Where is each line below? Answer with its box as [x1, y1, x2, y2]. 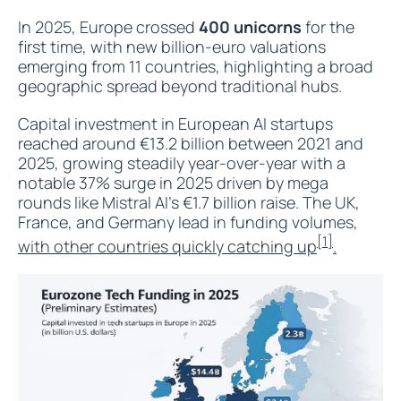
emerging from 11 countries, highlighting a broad [18, 55, 373, 77]
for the [302, 16, 354, 38]
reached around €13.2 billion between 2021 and [18, 132, 363, 154]
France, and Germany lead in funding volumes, [18, 211, 358, 233]
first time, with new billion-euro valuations [18, 36, 326, 57]
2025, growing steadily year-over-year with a [18, 152, 346, 174]
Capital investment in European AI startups [18, 113, 333, 134]
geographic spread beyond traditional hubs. [18, 75, 346, 97]
